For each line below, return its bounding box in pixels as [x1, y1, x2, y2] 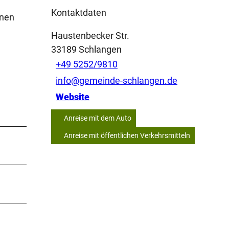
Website [56, 91, 89, 103]
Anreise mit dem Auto [64, 113, 131, 122]
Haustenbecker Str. [51, 30, 129, 41]
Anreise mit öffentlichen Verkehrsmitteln [64, 131, 190, 140]
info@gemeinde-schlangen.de [56, 75, 177, 86]
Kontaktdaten [51, 7, 106, 18]
